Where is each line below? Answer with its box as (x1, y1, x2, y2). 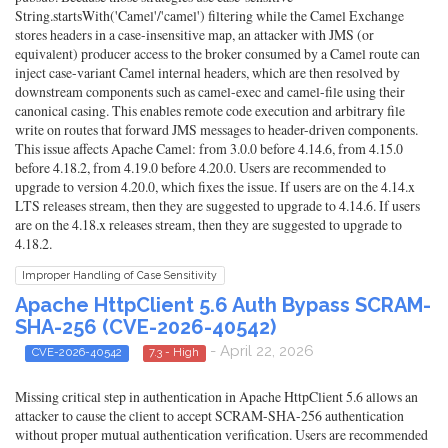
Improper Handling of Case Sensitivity (22, 269, 218, 282)
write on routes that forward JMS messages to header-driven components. (15, 120, 418, 140)
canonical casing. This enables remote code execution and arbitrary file (15, 101, 405, 121)
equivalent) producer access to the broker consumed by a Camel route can (15, 44, 420, 64)
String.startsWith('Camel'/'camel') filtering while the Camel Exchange (15, 6, 404, 26)
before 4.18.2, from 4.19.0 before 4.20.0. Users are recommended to (15, 158, 386, 178)
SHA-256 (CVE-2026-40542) (15, 315, 276, 340)
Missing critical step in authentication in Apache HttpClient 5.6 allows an (15, 386, 418, 406)
